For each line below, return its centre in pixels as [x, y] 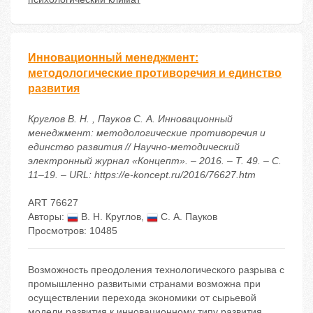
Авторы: [48, 217]
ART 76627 [53, 203]
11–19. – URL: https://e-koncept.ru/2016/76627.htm [142, 175]
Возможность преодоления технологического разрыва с [156, 270]
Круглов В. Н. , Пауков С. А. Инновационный [130, 119]
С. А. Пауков [188, 217]
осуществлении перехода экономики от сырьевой [142, 298]
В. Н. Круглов [110, 217]
